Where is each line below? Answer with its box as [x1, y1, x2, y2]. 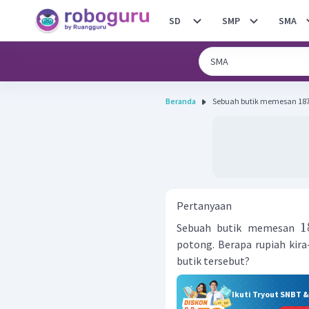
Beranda [166, 96, 196, 106]
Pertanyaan [177, 199, 232, 212]
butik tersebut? [177, 254, 250, 268]
